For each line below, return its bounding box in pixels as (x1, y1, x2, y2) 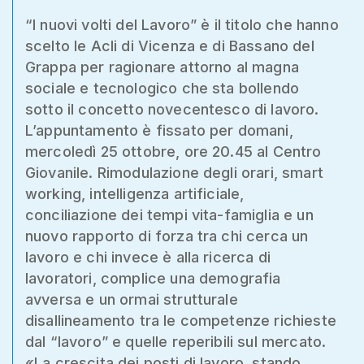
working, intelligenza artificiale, (25, 185, 245, 202)
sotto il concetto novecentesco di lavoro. (25, 101, 319, 118)
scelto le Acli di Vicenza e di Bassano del (25, 37, 314, 54)
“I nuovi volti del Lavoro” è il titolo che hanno (25, 16, 339, 33)
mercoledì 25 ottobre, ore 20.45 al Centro (25, 143, 322, 160)
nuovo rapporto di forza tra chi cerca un (25, 227, 309, 245)
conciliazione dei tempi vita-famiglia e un (25, 206, 314, 223)
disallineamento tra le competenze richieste (25, 312, 336, 329)
